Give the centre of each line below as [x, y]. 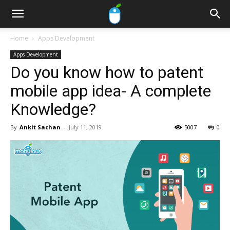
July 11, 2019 [85, 127]
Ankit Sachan [40, 127]
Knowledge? [53, 109]
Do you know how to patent [107, 72]
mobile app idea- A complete [111, 91]
